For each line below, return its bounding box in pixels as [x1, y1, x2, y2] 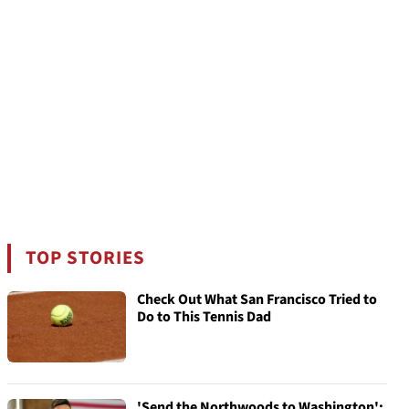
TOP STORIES [26, 245, 146, 271]
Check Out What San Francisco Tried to [137, 289, 377, 309]
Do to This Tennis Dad [137, 307, 271, 327]
